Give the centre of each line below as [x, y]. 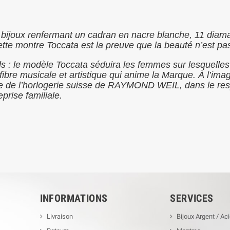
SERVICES [192, 198]
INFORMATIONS [74, 198]
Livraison [60, 216]
